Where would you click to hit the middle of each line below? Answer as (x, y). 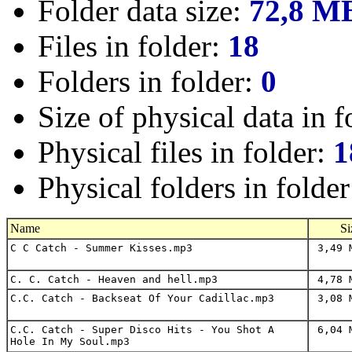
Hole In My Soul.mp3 (70, 341)
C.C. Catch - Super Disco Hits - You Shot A (142, 330)
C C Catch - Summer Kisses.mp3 (101, 248)
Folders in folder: (149, 81)
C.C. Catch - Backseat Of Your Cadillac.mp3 (142, 298)
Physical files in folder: (185, 152)
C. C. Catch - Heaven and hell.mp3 (114, 279)
